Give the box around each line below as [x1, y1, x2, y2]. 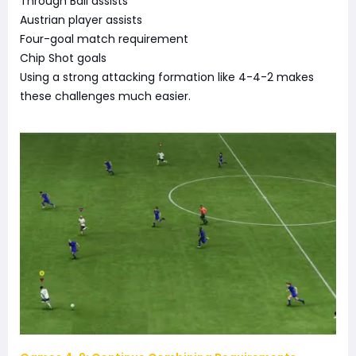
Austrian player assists [20, 11, 142, 28]
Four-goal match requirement [20, 30, 188, 47]
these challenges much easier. [20, 87, 191, 104]
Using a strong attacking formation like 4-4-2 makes [20, 68, 314, 85]
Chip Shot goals [20, 49, 106, 66]
